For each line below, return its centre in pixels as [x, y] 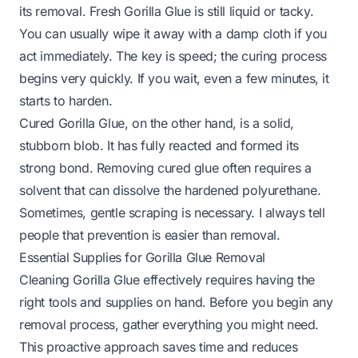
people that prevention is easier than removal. [150, 235]
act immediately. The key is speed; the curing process [173, 56]
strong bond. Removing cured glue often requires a [165, 167]
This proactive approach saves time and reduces [159, 346]
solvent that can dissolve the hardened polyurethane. [170, 190]
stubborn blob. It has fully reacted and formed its [159, 145]
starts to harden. [66, 100]
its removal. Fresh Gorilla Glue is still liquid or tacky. [167, 11]
